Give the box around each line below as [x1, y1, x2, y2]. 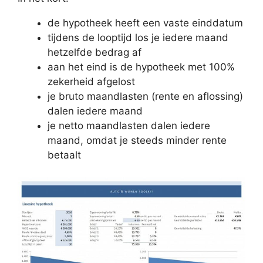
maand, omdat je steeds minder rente [48, 134, 227, 146]
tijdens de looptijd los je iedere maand [48, 31, 228, 43]
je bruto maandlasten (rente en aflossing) [48, 90, 243, 102]
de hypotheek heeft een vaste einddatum [48, 16, 243, 29]
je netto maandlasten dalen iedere [48, 119, 210, 131]
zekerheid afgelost [48, 75, 135, 87]
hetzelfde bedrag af [48, 46, 141, 58]
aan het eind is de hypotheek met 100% [48, 60, 235, 73]
